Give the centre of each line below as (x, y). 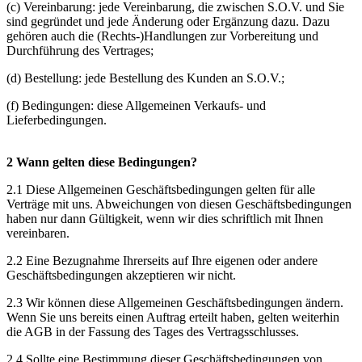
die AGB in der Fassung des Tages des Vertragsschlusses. (153, 331)
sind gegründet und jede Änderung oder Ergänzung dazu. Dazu (168, 21)
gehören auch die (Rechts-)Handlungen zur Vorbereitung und (162, 36)
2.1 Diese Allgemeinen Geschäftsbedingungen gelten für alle (161, 189)
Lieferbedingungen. (57, 120)
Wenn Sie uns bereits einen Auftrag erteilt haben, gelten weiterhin (173, 317)
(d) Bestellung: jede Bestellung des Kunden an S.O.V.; (145, 78)
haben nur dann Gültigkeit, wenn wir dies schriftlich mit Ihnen (165, 218)
